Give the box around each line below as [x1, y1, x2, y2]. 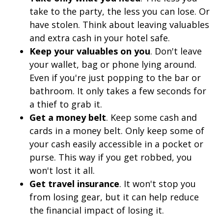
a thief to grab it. [29, 98, 102, 110]
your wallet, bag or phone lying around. [29, 58, 196, 71]
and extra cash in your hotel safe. [29, 32, 170, 44]
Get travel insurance [29, 178, 119, 190]
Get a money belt [29, 111, 106, 124]
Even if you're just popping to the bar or [29, 72, 201, 84]
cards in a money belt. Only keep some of [29, 125, 204, 137]
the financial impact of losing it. [29, 204, 164, 217]
